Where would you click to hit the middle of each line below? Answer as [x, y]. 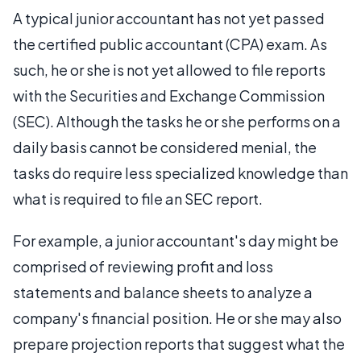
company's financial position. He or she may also [177, 317]
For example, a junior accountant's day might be [176, 240]
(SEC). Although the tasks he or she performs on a [177, 121]
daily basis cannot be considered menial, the [165, 147]
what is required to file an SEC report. [138, 198]
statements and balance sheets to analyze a [163, 292]
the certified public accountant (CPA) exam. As [170, 44]
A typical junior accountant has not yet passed [169, 18]
